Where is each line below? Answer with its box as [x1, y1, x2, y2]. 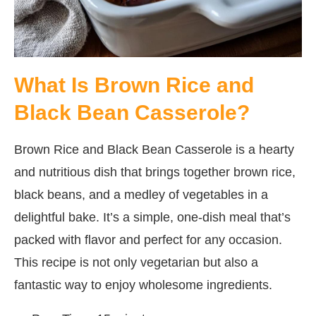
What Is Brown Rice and [14, 73, 254, 97]
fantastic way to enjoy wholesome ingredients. [14, 277, 272, 292]
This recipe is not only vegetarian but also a [14, 255, 258, 269]
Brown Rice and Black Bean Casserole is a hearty [14, 142, 294, 157]
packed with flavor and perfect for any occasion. [14, 232, 282, 247]
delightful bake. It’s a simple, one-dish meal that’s [14, 209, 291, 224]
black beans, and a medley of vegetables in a [14, 187, 268, 202]
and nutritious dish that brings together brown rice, [14, 164, 296, 179]
